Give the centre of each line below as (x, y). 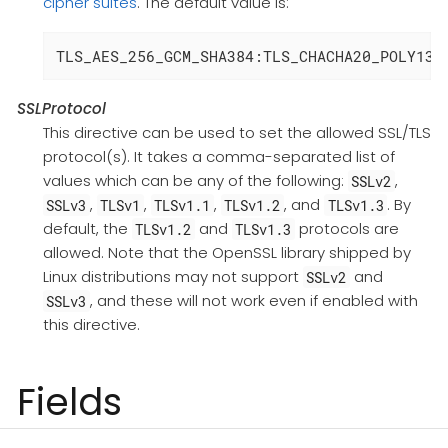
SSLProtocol (61, 109)
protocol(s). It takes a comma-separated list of (218, 157)
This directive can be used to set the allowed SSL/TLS (236, 133)
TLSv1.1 (182, 205)
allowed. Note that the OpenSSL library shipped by (226, 253)
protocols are (346, 229)
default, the (87, 229)
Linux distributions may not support (172, 277)
